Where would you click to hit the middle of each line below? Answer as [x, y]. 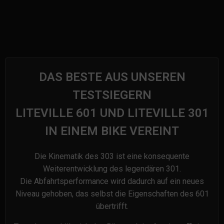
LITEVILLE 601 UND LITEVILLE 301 [112, 113]
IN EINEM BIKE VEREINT [112, 131]
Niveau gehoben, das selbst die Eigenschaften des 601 [112, 194]
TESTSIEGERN [112, 95]
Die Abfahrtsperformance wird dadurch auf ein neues [112, 181]
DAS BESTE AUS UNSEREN [112, 77]
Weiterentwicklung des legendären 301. [112, 169]
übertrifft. [112, 206]
